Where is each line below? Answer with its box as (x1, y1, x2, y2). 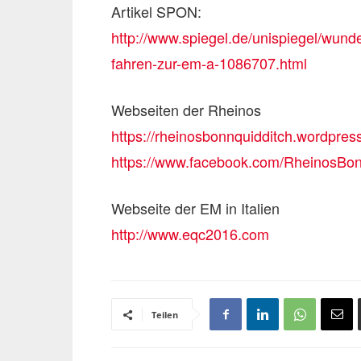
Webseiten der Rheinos (111, 99, 261, 120)
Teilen (151, 309, 178, 321)
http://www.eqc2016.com (111, 223, 269, 244)
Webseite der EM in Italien (111, 197, 280, 218)
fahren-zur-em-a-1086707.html (111, 52, 307, 73)
